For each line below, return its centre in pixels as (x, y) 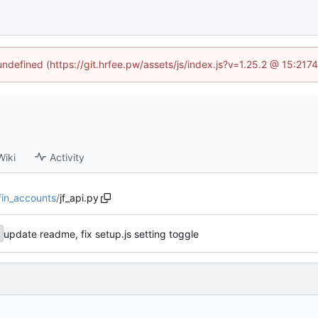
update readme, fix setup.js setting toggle (101, 234)
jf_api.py (79, 198)
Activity (67, 157)
